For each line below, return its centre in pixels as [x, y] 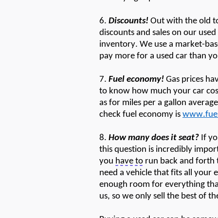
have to [129, 161]
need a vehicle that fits [142, 173]
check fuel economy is [141, 114]
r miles [129, 103]
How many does [140, 138]
